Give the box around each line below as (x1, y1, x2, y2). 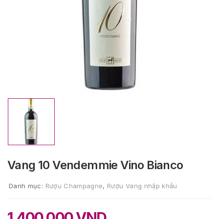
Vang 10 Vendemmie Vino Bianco (7, 158, 183, 172)
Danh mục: (9, 182, 45, 190)
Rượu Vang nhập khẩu (107, 182, 177, 190)
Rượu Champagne (45, 182, 103, 190)
